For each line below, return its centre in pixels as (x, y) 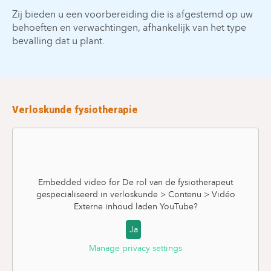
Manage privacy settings (135, 249)
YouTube (176, 206)
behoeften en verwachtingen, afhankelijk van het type (129, 28)
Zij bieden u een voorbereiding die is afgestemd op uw (132, 14)
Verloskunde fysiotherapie (75, 110)
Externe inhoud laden (116, 206)
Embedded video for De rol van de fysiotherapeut (135, 182)
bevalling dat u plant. (58, 41)
